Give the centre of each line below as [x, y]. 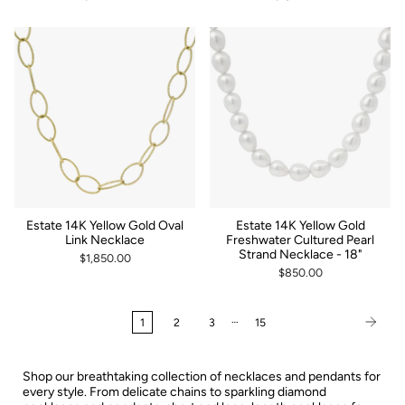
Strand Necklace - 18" [300, 254]
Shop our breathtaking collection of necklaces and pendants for [202, 376]
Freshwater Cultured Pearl [300, 240]
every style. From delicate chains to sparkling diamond [174, 391]
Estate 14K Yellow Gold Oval [105, 225]
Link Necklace [105, 240]
